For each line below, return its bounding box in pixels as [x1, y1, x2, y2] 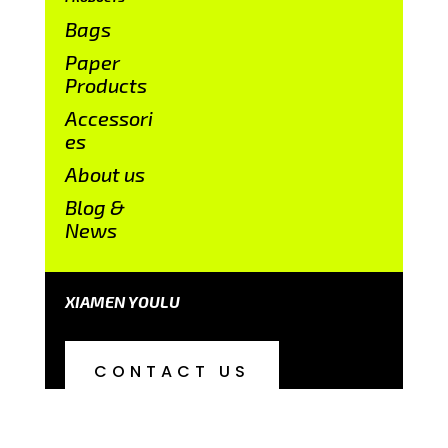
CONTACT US [93, 360, 250, 384]
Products [64, 72, 147, 97]
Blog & [64, 194, 125, 219]
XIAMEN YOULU [64, 291, 180, 311]
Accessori [64, 105, 153, 130]
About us [64, 161, 145, 186]
